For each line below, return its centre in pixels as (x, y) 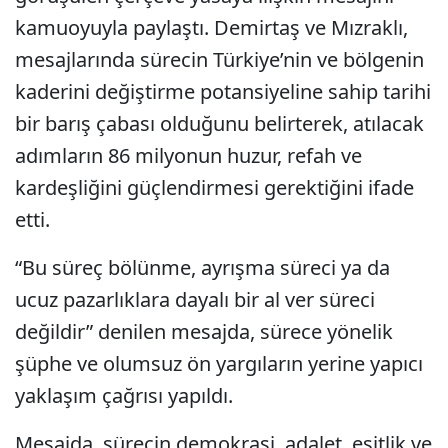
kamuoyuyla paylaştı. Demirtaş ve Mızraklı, (211, 27)
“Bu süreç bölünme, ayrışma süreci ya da (202, 267)
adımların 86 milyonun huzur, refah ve (188, 155)
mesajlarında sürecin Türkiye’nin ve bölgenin (219, 59)
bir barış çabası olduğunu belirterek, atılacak (219, 123)
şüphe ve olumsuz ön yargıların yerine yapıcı (219, 363)
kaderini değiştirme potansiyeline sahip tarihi (223, 91)
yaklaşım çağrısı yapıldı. (124, 395)
